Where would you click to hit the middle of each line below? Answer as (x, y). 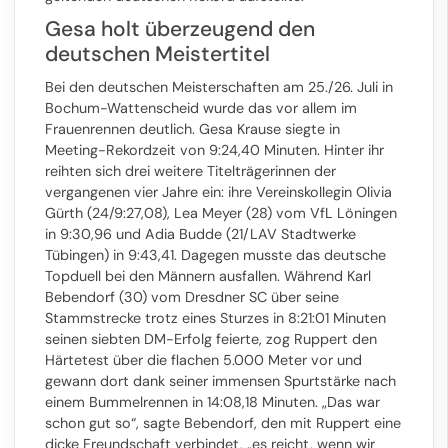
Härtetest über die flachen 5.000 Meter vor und (203, 360)
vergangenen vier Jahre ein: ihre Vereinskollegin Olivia (218, 192)
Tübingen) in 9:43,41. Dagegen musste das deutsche (215, 255)
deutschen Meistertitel (157, 53)
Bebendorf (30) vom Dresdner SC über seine (192, 297)
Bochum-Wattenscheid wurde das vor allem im (201, 108)
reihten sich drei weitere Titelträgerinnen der (190, 171)
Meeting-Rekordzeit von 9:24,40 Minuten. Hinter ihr (214, 150)
